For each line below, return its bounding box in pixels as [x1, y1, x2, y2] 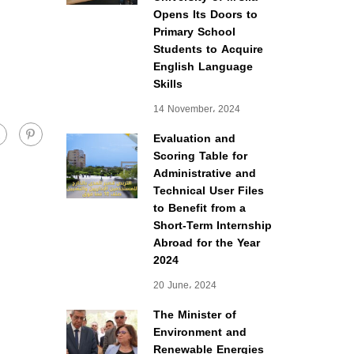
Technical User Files [153, 180, 264, 201]
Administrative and [153, 163, 256, 184]
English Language [153, 56, 253, 77]
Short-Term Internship [153, 215, 272, 236]
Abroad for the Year [153, 232, 260, 254]
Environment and [153, 322, 247, 343]
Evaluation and [153, 128, 235, 149]
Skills [153, 73, 183, 95]
